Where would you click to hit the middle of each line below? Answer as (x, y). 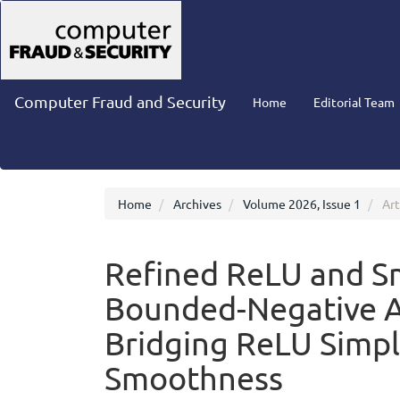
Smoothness (194, 377)
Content (58, 62)
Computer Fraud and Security (120, 101)
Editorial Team (354, 102)
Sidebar (56, 79)
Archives (197, 204)
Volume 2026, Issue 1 (302, 204)
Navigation (66, 26)
